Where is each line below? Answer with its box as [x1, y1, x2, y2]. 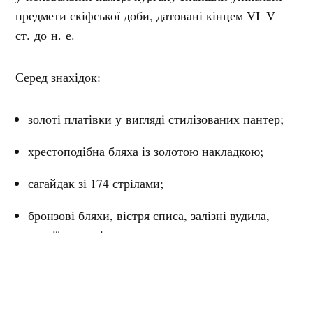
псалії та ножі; [28, 226, 108, 243]
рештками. [28, 277, 86, 295]
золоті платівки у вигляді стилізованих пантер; [28, 110, 284, 127]
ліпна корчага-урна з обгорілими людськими [28, 258, 269, 275]
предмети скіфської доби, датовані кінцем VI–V [15, 6, 276, 24]
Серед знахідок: [15, 68, 101, 85]
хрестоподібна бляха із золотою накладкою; [28, 142, 264, 159]
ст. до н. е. [15, 26, 75, 43]
